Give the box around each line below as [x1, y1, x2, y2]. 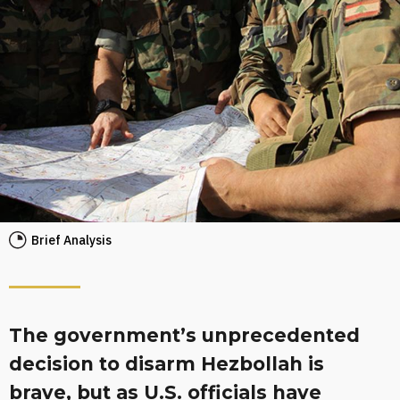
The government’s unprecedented [9, 324, 360, 346]
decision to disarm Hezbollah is [9, 353, 324, 375]
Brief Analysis [31, 232, 112, 248]
